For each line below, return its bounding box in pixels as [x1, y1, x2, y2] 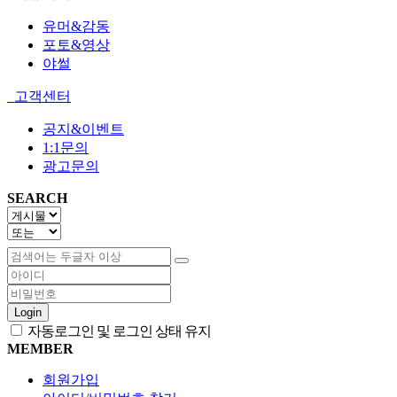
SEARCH [7, 190, 67, 206]
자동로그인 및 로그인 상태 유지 [25, 323, 211, 339]
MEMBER [7, 340, 74, 356]
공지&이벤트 [43, 121, 124, 136]
